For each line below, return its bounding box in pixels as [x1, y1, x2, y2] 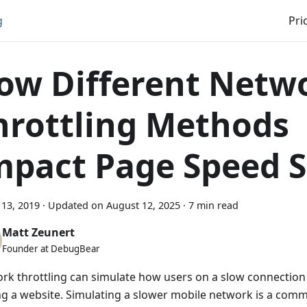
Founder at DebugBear [2, 242, 100, 255]
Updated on [48, 199, 103, 212]
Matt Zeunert [2, 224, 75, 240]
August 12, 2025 [106, 199, 180, 212]
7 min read [188, 199, 238, 212]
